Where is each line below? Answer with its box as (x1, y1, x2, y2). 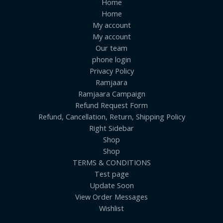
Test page (94, 168, 129, 179)
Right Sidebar (89, 122, 134, 133)
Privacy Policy (89, 65, 134, 76)
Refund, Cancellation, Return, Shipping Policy (38, 111, 185, 121)
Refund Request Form (75, 100, 148, 110)
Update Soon (89, 180, 134, 190)
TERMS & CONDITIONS (72, 157, 151, 167)
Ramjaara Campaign (78, 88, 145, 99)
